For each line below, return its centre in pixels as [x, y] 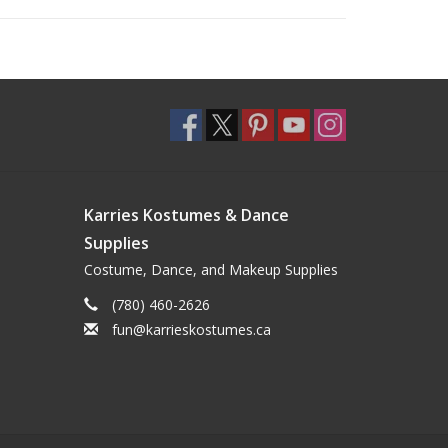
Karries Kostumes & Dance [186, 214]
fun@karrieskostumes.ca [191, 329]
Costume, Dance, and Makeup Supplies [210, 269]
